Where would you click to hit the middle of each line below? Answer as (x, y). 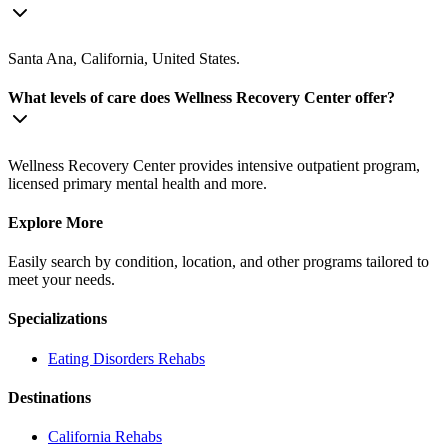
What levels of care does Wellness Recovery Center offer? (201, 98)
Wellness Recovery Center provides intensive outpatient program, (214, 165)
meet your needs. (61, 280)
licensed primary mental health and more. (137, 183)
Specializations (57, 319)
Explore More (55, 222)
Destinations (49, 397)
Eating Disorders (101, 358)
